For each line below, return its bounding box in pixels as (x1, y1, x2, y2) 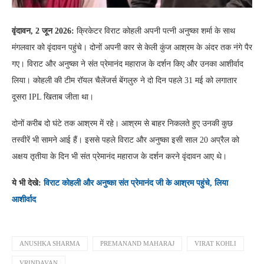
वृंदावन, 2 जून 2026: (12, 27, 77, 36)
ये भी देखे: (12, 179, 44, 188)
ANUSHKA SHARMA (19, 240, 80, 247)
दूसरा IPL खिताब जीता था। (12, 93, 94, 102)
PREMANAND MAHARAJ (100, 240, 174, 247)
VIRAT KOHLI (194, 240, 236, 247)
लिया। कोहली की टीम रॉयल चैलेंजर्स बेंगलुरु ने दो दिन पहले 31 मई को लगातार (12, 76, 237, 85)
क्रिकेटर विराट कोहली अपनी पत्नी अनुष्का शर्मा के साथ (77, 27, 235, 36)
